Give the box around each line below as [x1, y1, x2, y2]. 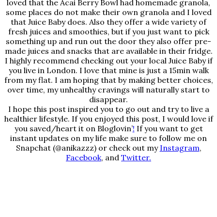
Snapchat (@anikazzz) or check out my [15, 143, 160, 153]
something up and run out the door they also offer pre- [6, 36, 211, 46]
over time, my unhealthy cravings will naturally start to [7, 85, 210, 95]
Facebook [66, 153, 101, 163]
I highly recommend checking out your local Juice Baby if [4, 56, 213, 66]
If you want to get [134, 124, 203, 134]
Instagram [159, 143, 200, 153]
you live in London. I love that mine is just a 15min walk [8, 65, 209, 76]
